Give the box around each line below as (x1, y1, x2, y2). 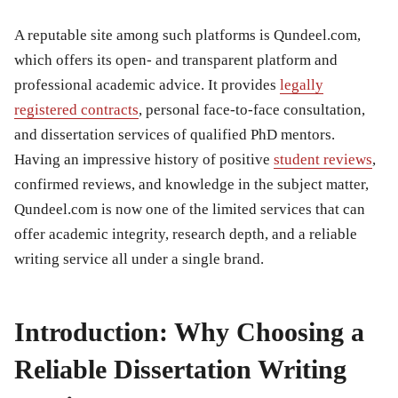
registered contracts (14, 100, 139, 118)
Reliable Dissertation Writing (14, 354, 346, 384)
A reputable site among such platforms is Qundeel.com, (14, 26, 361, 44)
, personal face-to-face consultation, (139, 100, 365, 118)
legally (280, 76, 323, 93)
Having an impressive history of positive (14, 150, 274, 168)
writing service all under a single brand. (14, 250, 264, 267)
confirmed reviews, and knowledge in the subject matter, (14, 175, 369, 193)
